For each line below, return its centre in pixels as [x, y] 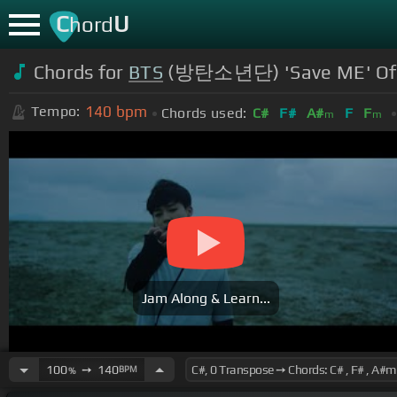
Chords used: [204, 113]
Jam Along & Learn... [206, 299]
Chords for [81, 72]
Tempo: [55, 112]
